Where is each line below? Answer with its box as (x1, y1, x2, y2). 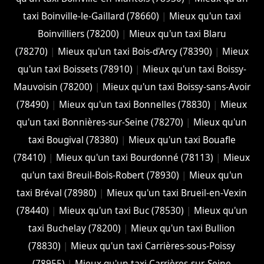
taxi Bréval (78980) (16, 187, 97, 200)
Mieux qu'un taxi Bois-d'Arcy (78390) (57, 45, 212, 58)
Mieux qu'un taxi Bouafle (128, 134, 236, 147)
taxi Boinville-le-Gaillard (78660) (22, 10, 159, 23)
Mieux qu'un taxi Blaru (128, 28, 226, 41)
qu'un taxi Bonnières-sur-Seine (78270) (16, 116, 184, 129)
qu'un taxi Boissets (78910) (17, 63, 133, 76)
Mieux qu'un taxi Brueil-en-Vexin (107, 187, 247, 200)
